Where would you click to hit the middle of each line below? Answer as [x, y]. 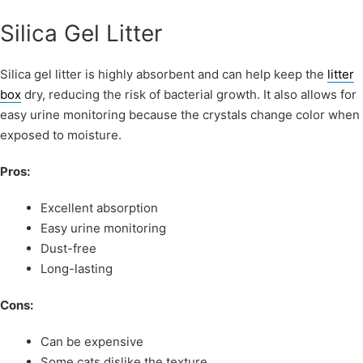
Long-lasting [77, 269]
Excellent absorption [99, 208]
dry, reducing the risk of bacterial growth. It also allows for [189, 95]
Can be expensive [92, 342]
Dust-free [68, 249]
